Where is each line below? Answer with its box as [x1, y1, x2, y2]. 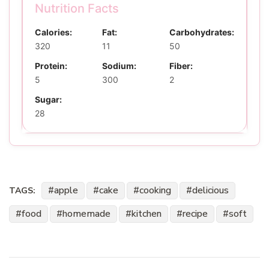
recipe [183, 207, 208, 221]
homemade [62, 207, 110, 221]
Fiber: [169, 61, 193, 71]
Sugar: [35, 94, 62, 105]
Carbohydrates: [169, 27, 234, 38]
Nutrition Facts [35, 1, 119, 16]
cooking [139, 184, 171, 198]
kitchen [131, 207, 162, 221]
